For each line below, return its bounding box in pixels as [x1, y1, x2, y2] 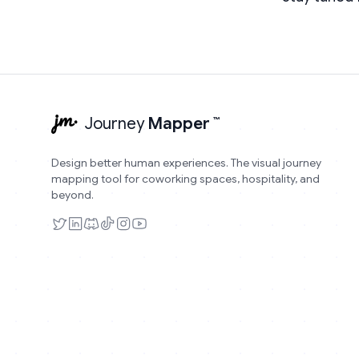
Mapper [144, 114, 214, 134]
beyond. [51, 188, 94, 202]
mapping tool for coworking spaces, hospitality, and [51, 171, 320, 186]
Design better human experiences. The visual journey [51, 155, 321, 170]
